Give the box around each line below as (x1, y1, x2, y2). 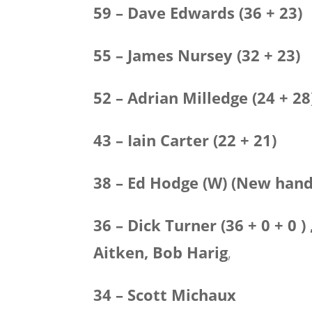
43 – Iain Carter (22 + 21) (93, 130, 277, 150)
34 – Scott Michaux (93, 284, 237, 305)
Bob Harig (153, 242, 228, 263)
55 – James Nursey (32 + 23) (93, 45, 301, 65)
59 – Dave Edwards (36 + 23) (93, 2, 303, 23)
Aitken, (93, 242, 153, 263)
